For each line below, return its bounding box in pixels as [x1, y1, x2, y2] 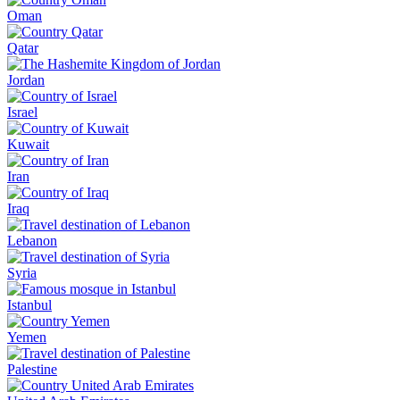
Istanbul [7, 297, 52, 312]
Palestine [7, 362, 57, 377]
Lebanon [7, 233, 57, 248]
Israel [7, 104, 37, 120]
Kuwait [7, 137, 49, 152]
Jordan [7, 72, 45, 87]
